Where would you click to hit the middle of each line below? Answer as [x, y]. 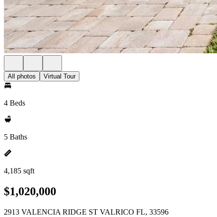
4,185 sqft [19, 171]
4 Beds [15, 103]
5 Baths [15, 137]
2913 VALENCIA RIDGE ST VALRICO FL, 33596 [86, 212]
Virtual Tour [60, 76]
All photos [22, 76]
